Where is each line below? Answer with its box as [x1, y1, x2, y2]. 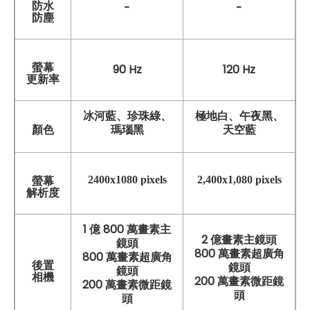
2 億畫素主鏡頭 [201, 231, 277, 248]
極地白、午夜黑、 [194, 107, 284, 124]
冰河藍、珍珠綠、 [82, 109, 172, 122]
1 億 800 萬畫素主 [83, 221, 171, 237]
